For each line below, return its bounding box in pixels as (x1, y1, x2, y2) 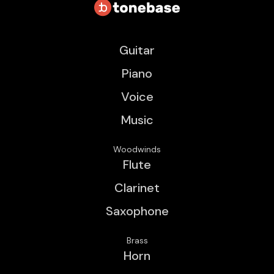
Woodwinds (113, 144, 161, 155)
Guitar (119, 42, 155, 59)
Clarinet (114, 180, 160, 196)
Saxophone (105, 203, 169, 220)
